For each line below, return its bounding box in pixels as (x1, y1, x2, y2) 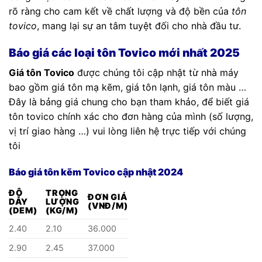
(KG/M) (46, 205, 78, 216)
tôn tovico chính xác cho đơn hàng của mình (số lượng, (9, 110, 253, 122)
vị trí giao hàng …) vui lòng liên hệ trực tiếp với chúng (9, 125, 246, 137)
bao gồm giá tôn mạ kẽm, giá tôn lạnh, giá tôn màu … (9, 81, 246, 93)
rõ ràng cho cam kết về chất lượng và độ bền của (9, 5, 232, 18)
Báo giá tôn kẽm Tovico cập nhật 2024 (9, 166, 183, 178)
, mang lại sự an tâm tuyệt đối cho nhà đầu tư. (37, 20, 241, 32)
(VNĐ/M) (88, 201, 128, 211)
